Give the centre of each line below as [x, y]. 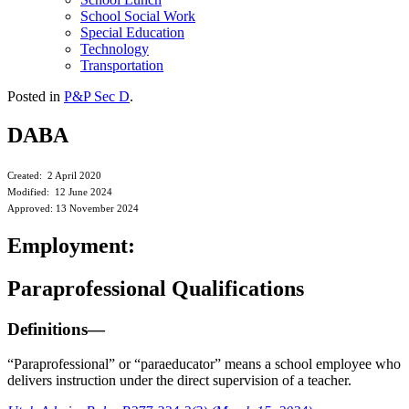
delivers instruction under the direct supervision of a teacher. [179, 381]
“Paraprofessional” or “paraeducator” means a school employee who [204, 364]
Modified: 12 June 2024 [60, 192]
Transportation [122, 65]
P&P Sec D [97, 96]
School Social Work [138, 16]
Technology [115, 49]
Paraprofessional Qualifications [156, 288]
